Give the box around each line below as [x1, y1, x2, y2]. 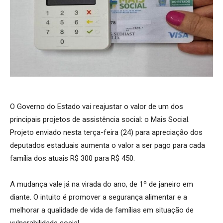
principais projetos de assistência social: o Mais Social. [10, 115, 190, 124]
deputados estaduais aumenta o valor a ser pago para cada [10, 141, 205, 150]
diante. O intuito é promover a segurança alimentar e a [10, 193, 187, 202]
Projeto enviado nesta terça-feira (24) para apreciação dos [10, 128, 203, 137]
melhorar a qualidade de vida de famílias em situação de [10, 206, 194, 215]
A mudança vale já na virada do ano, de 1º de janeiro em [10, 180, 193, 189]
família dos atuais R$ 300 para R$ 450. [10, 154, 135, 163]
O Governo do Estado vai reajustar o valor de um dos [10, 102, 183, 111]
